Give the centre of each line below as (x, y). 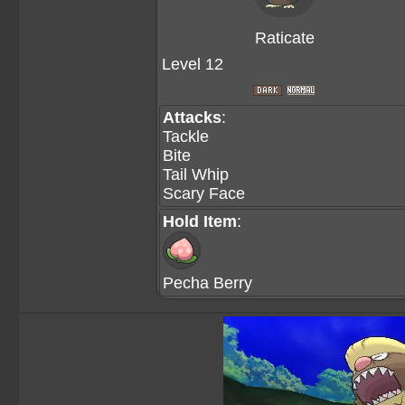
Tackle (186, 137)
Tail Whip (196, 174)
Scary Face (204, 193)
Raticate (284, 38)
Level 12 (193, 64)
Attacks (192, 118)
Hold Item (200, 221)
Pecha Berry (207, 283)
